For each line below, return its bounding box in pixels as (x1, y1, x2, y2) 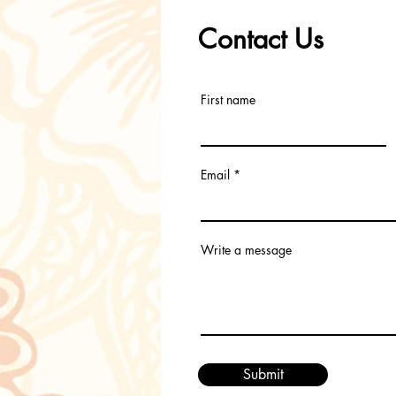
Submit (242, 365, 284, 384)
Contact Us (198, 21, 324, 57)
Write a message (201, 241, 292, 258)
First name (201, 91, 255, 108)
